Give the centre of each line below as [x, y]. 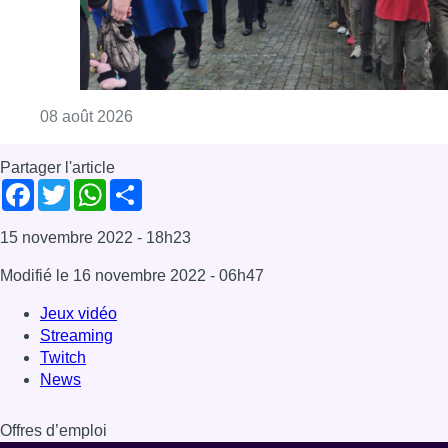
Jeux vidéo [78, 45]
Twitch [63, 89]
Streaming [76, 67]
